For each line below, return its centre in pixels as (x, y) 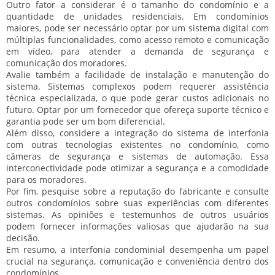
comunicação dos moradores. (67, 63)
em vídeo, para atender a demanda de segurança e (137, 51)
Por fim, (24, 191)
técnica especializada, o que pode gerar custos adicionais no (137, 98)
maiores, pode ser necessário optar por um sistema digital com (137, 28)
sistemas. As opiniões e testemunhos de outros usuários (137, 214)
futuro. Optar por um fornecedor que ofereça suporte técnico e (137, 109)
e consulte (245, 191)
